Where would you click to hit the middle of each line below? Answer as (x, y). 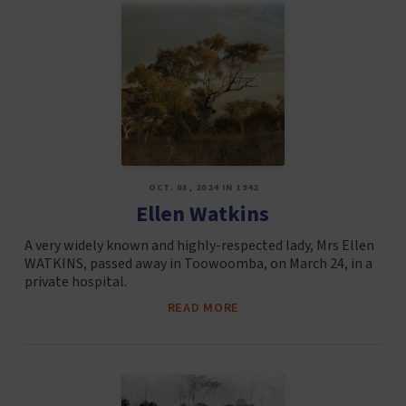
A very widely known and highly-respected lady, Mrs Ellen (199, 246)
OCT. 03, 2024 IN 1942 (203, 187)
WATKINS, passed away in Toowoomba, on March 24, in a (198, 264)
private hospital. (75, 282)
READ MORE (203, 308)
